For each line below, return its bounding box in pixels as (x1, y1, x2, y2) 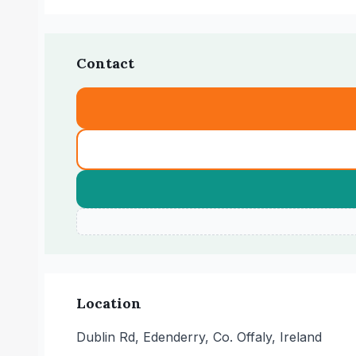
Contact (76, 54, 134, 72)
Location (76, 294, 141, 312)
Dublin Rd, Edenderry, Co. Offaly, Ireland (76, 329, 322, 345)
